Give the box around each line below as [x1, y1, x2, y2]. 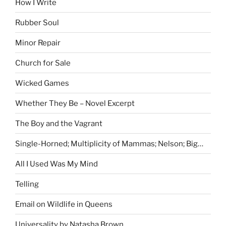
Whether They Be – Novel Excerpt [15, 98, 135, 108]
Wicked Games [15, 78, 69, 88]
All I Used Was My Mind [15, 159, 98, 168]
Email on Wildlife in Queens [15, 199, 112, 209]
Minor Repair [15, 38, 61, 47]
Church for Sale [15, 58, 71, 68]
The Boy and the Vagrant [15, 119, 102, 128]
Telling [15, 179, 39, 189]
